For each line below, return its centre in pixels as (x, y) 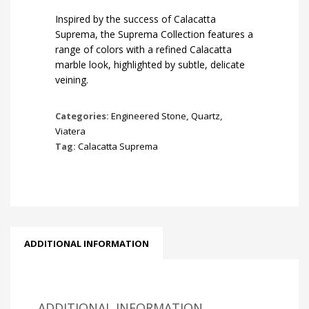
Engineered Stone (149, 116)
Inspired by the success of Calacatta (136, 19)
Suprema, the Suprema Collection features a (154, 34)
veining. (72, 80)
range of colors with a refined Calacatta (143, 49)
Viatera (70, 131)
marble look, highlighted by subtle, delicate (150, 64)
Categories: (83, 116)
